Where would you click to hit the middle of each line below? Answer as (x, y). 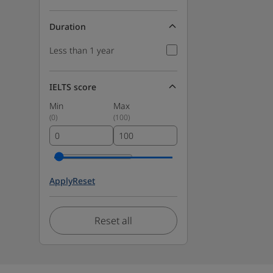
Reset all (113, 220)
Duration (68, 26)
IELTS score (73, 87)
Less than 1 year (82, 50)
